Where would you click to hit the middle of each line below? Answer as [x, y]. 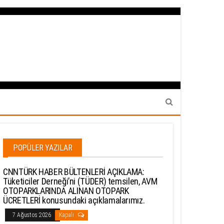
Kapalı [67, 215]
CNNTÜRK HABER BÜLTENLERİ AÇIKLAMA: [74, 172]
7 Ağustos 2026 [32, 215]
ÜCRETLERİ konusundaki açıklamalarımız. [74, 200]
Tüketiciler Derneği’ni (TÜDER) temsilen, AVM [80, 181]
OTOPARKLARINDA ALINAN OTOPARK [66, 191]
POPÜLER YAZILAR [43, 148]
